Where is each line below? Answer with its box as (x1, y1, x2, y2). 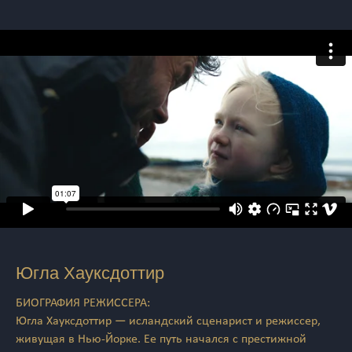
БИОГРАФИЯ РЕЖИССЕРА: (16, 297, 150, 310)
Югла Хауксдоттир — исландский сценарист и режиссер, (16, 315, 321, 328)
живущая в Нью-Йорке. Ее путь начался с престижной (16, 333, 306, 346)
